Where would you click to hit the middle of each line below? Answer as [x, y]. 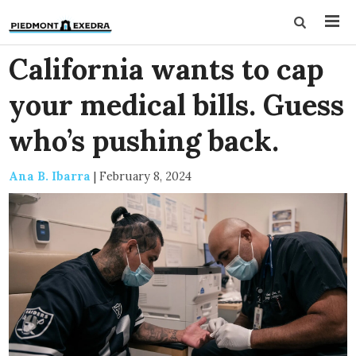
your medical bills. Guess [177, 105]
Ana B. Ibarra [50, 176]
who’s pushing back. [144, 141]
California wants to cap [166, 69]
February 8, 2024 [146, 176]
